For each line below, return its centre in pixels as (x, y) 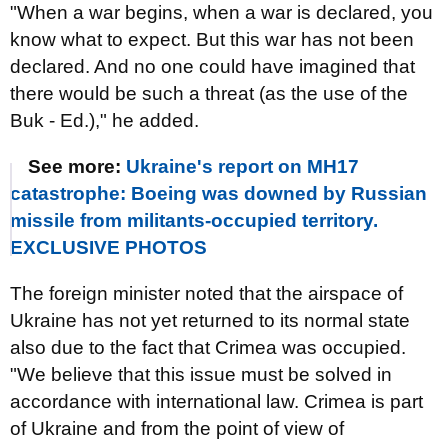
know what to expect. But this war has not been (212, 39)
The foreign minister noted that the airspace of (206, 293)
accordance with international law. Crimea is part (216, 401)
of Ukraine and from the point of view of (177, 428)
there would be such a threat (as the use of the (209, 93)
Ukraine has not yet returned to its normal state (210, 320)
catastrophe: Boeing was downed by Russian (218, 193)
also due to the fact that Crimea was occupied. (208, 347)
